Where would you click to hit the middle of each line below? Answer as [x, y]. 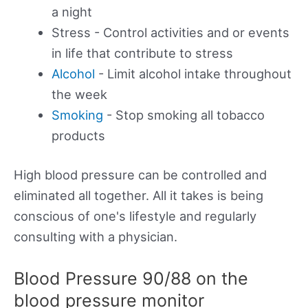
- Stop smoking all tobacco [184, 115]
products [78, 136]
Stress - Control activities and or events [170, 33]
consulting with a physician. [96, 237]
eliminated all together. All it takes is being [139, 196]
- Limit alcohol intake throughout [193, 74]
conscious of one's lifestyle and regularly [135, 216]
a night [71, 12]
